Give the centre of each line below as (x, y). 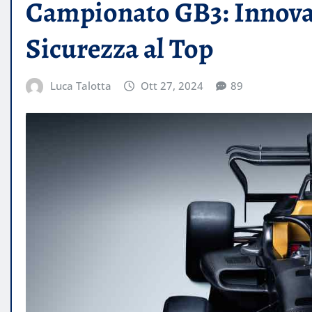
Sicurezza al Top (119, 49)
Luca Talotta (80, 86)
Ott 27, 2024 (172, 86)
